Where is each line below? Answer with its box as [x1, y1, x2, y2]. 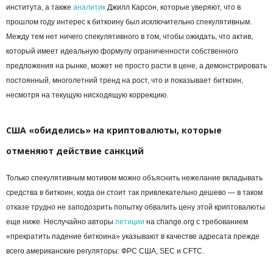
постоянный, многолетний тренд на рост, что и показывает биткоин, [6, 76, 243, 85]
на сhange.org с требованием [144, 218, 248, 227]
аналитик [73, 3, 105, 12]
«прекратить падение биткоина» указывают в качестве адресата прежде [6, 232, 260, 241]
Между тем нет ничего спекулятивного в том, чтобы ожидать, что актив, [6, 32, 253, 41]
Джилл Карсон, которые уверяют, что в [105, 3, 241, 12]
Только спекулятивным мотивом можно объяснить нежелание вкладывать [6, 174, 263, 183]
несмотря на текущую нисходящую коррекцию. [6, 91, 168, 100]
